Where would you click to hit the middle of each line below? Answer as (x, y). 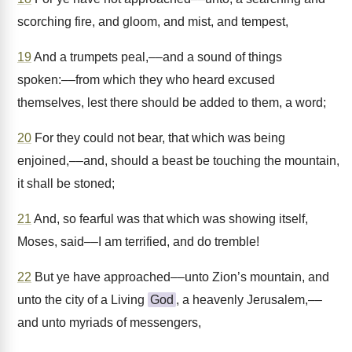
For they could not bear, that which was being (158, 138)
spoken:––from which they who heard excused (146, 80)
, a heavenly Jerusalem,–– (249, 300)
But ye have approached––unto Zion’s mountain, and (180, 277)
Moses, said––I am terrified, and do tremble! (138, 242)
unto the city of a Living (82, 300)
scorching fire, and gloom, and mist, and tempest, (153, 22)
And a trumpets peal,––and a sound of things (157, 57)
